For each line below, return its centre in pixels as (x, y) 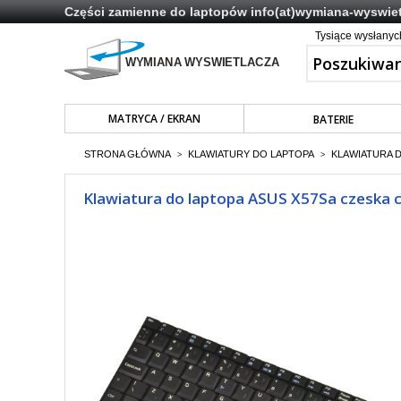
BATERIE (333, 119)
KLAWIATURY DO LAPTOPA (251, 154)
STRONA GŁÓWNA (128, 154)
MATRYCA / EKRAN (154, 119)
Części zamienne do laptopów (158, 12)
